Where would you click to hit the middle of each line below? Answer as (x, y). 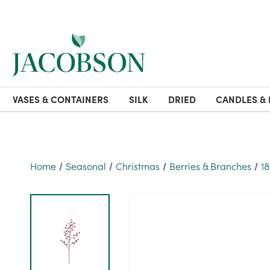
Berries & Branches (211, 166)
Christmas (138, 166)
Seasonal (86, 166)
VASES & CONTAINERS (61, 99)
